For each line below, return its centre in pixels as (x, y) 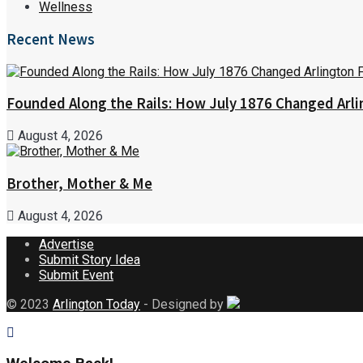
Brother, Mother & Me (79, 183)
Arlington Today (96, 304)
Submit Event (76, 275)
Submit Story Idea (90, 259)
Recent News (51, 40)
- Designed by (184, 304)
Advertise (66, 244)
